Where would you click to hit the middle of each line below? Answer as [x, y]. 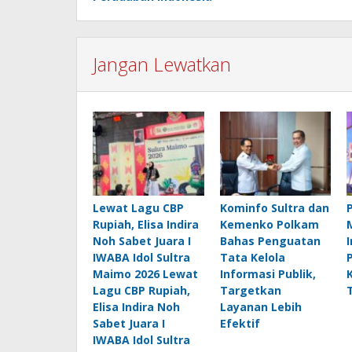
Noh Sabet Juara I [142, 240]
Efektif [240, 323]
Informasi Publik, [268, 273]
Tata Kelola [252, 257]
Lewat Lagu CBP [138, 207]
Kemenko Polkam [269, 224]
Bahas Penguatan [270, 240]
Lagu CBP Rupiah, [141, 290]
